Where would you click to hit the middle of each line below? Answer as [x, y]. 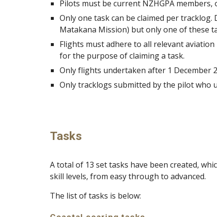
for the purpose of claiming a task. [122, 56]
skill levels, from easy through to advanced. [128, 176]
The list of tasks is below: [95, 196]
